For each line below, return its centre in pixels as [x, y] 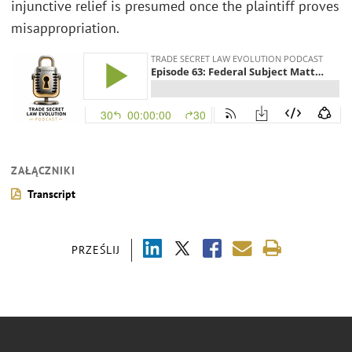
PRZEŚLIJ [95, 250]
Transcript [51, 194]
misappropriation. [65, 27]
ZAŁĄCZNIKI [43, 171]
